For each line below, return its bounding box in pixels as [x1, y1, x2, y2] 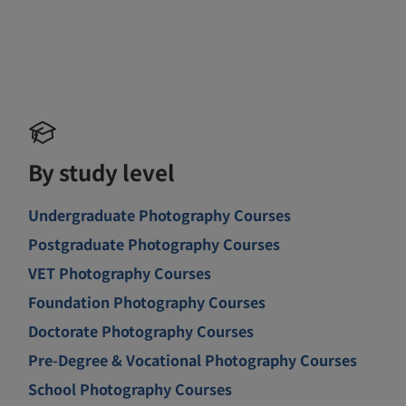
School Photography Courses [28, 377, 233, 400]
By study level [28, 155, 176, 188]
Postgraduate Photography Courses [28, 232, 281, 255]
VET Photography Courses [28, 261, 212, 284]
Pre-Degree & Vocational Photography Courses [28, 348, 358, 371]
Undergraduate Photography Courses [28, 203, 292, 226]
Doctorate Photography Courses [28, 319, 255, 342]
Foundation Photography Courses [28, 290, 266, 313]
